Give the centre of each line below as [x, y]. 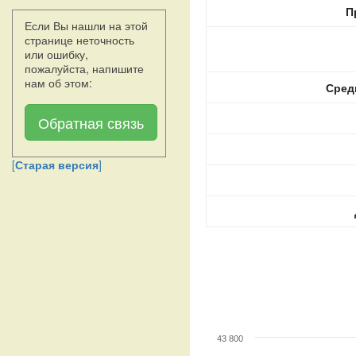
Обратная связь [91, 122]
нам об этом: [58, 83]
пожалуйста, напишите [84, 68]
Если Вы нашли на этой [86, 25]
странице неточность [79, 40]
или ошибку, [56, 54]
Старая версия [57, 164]
